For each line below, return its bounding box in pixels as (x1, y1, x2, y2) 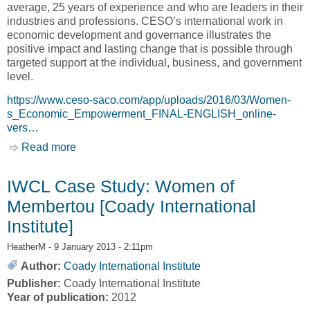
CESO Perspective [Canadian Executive (76, 155, 274, 167)
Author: (21, 260, 61, 273)
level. (7, 70, 33, 82)
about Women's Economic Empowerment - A (76, 141, 293, 154)
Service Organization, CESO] (76, 169, 219, 181)
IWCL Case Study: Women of (7, 176, 235, 197)
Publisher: (7, 277, 64, 290)
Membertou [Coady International (7, 197, 256, 217)
